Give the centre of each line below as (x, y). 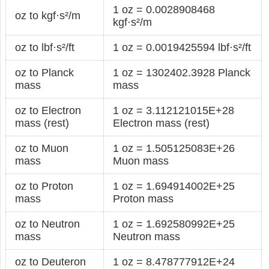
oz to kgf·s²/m (48, 15)
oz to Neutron (48, 224)
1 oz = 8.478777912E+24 (174, 261)
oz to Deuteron (51, 261)
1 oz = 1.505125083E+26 (174, 148)
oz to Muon (42, 148)
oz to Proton (44, 186)
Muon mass (141, 161)
